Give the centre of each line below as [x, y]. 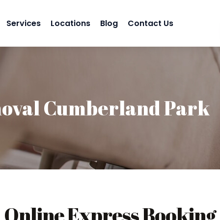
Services [24, 23]
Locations [70, 23]
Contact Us [151, 23]
